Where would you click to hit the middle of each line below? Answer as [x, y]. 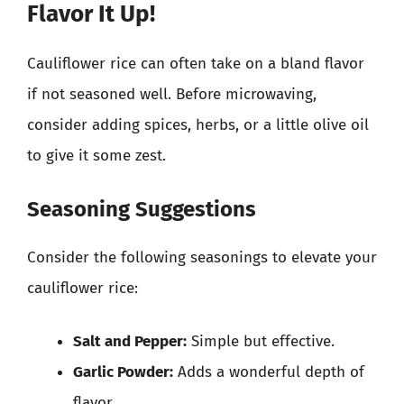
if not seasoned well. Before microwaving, [172, 94]
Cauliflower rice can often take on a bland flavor [196, 64]
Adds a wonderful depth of [269, 372]
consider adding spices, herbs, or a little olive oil [198, 125]
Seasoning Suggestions [142, 209]
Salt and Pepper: [130, 341]
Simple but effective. [261, 341]
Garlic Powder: [123, 372]
